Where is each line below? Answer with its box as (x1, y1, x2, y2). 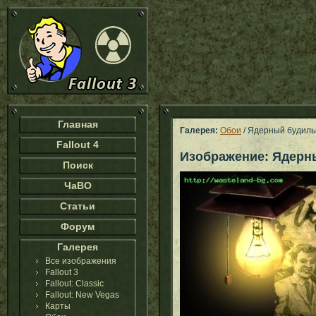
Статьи (60, 200, 95, 212)
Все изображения (45, 256, 116, 266)
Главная (57, 119, 98, 130)
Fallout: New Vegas (45, 290, 119, 300)
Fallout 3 (45, 267, 78, 277)
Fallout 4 (56, 139, 99, 150)
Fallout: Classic (45, 279, 104, 288)
